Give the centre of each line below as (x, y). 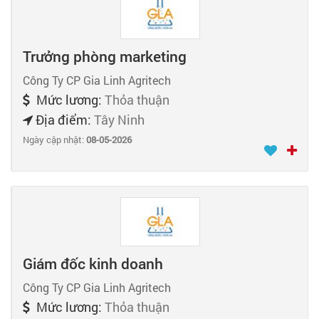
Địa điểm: (63, 119)
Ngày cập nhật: (54, 139)
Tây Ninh (119, 119)
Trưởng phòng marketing (105, 56)
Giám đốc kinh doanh (93, 263)
